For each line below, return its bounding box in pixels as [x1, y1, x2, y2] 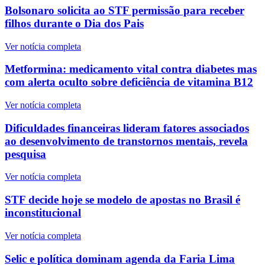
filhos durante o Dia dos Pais [5, 17, 144, 30]
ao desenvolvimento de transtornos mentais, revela [5, 134, 248, 147]
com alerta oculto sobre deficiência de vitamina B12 [5, 76, 253, 89]
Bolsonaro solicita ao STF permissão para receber [5, 4, 244, 17]
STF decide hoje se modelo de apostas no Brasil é [5, 193, 240, 206]
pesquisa [5, 147, 46, 160]
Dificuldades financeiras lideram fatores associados [5, 121, 249, 134]
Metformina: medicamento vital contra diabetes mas [5, 63, 257, 76]
